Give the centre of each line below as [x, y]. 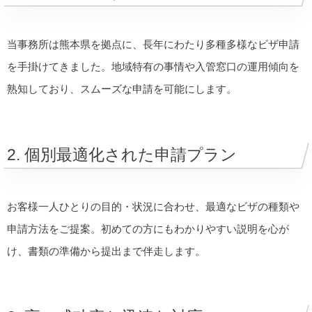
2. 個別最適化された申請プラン [122, 155]
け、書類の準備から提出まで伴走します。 [106, 251]
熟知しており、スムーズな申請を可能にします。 [122, 89]
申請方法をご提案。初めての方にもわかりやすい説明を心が [148, 229]
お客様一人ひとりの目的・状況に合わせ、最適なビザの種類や [153, 207]
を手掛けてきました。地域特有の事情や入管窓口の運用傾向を [153, 67]
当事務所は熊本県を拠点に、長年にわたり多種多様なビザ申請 [153, 45]
